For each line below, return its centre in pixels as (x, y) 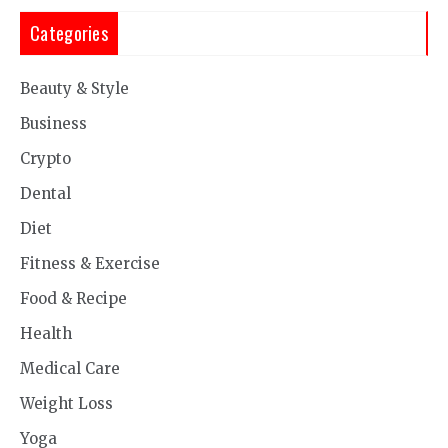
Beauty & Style (74, 89)
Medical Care (70, 369)
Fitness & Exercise (90, 264)
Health (46, 334)
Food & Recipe (73, 299)
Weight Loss (66, 404)
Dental (45, 194)
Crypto (45, 159)
